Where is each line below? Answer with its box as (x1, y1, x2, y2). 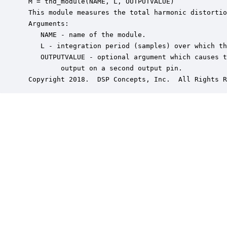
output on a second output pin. (24, 64, 182, 72)
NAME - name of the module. (24, 31, 146, 39)
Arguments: (24, 20, 69, 27)
